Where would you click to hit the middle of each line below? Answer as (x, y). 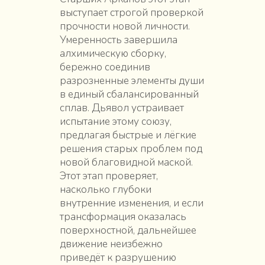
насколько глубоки (105, 189)
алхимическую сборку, (113, 53)
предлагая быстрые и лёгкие (128, 135)
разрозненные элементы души (132, 80)
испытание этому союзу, (115, 121)
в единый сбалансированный (129, 94)
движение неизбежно (111, 244)
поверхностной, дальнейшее (128, 230)
